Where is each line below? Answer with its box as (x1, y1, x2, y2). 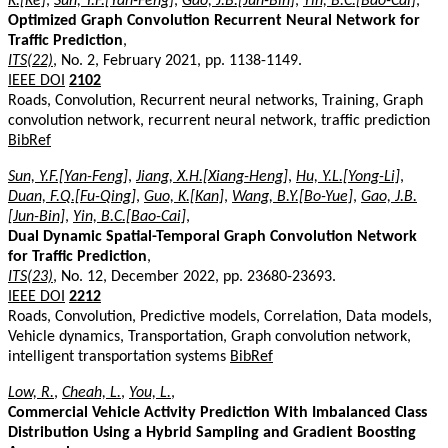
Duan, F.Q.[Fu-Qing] (8, 188, 136, 205)
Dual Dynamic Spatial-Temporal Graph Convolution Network (8, 228, 417, 245)
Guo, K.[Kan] (144, 188, 224, 205)
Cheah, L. (62, 384, 121, 401)
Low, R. (8, 384, 54, 401)
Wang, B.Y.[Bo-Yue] (232, 188, 353, 205)
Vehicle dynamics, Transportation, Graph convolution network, (8, 328, 411, 345)
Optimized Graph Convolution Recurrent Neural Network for (8, 12, 420, 29)
